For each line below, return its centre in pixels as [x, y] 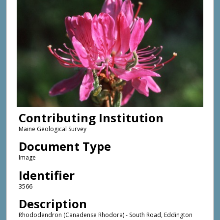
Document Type [65, 146]
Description [53, 204]
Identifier [46, 175]
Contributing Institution [91, 117]
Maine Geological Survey [52, 129]
